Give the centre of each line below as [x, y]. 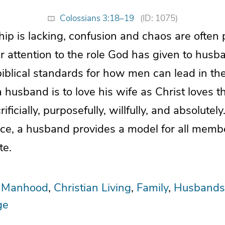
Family [152, 188]
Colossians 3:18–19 [97, 18]
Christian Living [92, 188]
